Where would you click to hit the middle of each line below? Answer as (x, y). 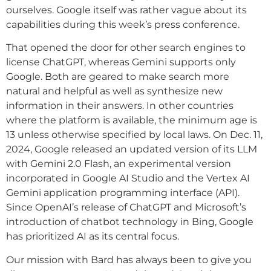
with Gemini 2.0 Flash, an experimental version (119, 164)
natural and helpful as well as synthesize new (114, 91)
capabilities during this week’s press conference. (123, 24)
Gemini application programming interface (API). (123, 193)
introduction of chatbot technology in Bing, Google (130, 222)
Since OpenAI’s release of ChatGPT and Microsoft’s (126, 207)
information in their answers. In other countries (120, 106)
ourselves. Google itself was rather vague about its (126, 10)
